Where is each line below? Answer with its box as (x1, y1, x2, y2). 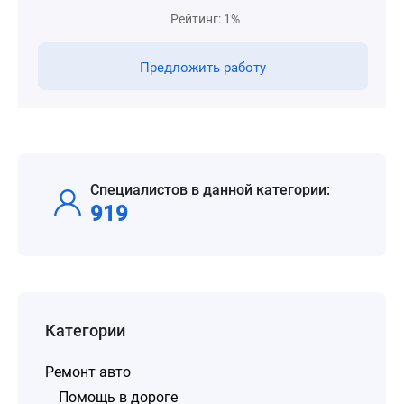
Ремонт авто (45, 363, 131, 381)
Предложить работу (140, 60, 266, 76)
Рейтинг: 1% (170, 12, 240, 26)
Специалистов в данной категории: (90, 181, 330, 198)
